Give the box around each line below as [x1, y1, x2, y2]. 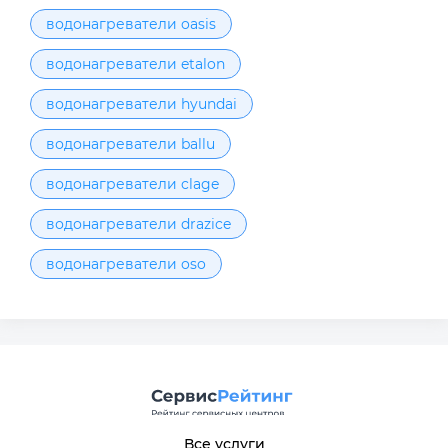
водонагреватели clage [46, 175, 219, 194]
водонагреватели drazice [46, 215, 231, 234]
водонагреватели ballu [46, 135, 215, 154]
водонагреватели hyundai [46, 95, 237, 114]
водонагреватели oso [46, 255, 206, 274]
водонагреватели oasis [46, 15, 216, 34]
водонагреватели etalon [46, 55, 225, 74]
